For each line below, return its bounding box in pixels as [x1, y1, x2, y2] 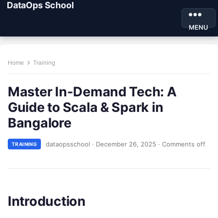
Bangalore [8, 115, 72, 130]
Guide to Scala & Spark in [8, 99, 163, 115]
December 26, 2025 [96, 140, 157, 148]
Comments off [162, 140, 206, 148]
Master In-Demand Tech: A [8, 84, 177, 99]
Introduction [8, 193, 86, 209]
